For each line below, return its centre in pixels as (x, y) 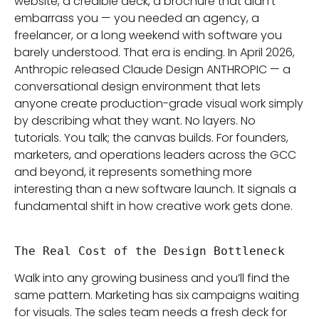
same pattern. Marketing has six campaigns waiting (157, 296)
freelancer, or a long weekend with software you (148, 36)
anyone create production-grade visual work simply (159, 104)
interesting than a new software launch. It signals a (155, 189)
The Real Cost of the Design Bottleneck (150, 251)
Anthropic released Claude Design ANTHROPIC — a (152, 70)
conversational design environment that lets (137, 87)
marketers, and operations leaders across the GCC (155, 155)
